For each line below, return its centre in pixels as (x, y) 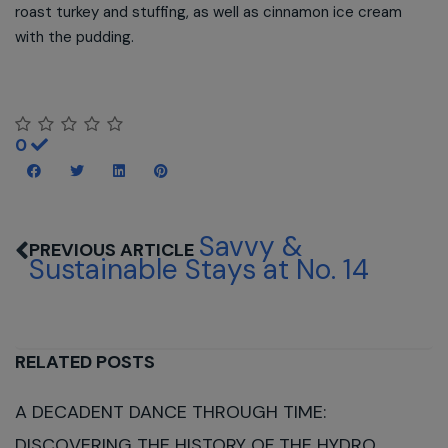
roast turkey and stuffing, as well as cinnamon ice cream (208, 12)
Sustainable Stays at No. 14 (199, 269)
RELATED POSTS (85, 362)
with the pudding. (74, 37)
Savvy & (251, 246)
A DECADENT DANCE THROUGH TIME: (170, 412)
